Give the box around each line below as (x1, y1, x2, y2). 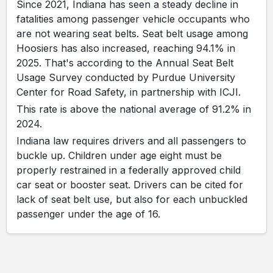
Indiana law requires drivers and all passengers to (16, 135, 246, 147)
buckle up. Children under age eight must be (16, 149, 222, 161)
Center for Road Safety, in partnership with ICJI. (16, 86, 241, 98)
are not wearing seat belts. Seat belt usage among (16, 27, 248, 40)
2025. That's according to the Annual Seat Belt (16, 57, 233, 69)
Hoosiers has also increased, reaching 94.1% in (16, 42, 235, 54)
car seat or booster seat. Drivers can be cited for (16, 179, 243, 191)
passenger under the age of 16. (16, 208, 160, 220)
